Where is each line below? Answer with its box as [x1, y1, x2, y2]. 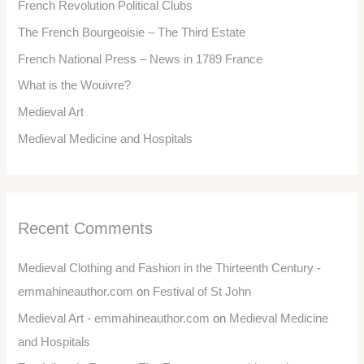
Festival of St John [153, 284, 252, 298]
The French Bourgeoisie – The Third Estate [18, 26, 246, 40]
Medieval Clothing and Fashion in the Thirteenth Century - [18, 261, 322, 275]
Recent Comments [18, 219, 154, 237]
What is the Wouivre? [18, 79, 132, 93]
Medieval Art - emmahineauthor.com [18, 311, 210, 325]
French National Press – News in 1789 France [18, 52, 263, 66]
